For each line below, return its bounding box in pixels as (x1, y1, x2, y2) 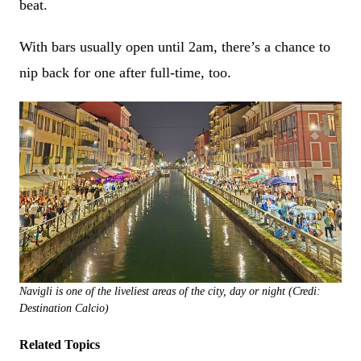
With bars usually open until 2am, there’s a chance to (19, 38, 330, 55)
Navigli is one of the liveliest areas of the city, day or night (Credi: (19, 284, 321, 297)
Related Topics (19, 337, 100, 351)
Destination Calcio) (19, 301, 109, 314)
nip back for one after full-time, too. (19, 64, 235, 81)
